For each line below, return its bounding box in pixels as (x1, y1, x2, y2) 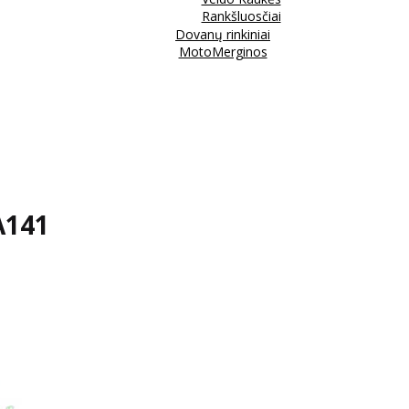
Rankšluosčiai (201, 6, 281, 25)
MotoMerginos (178, 42, 267, 60)
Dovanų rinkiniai (175, 25, 270, 43)
